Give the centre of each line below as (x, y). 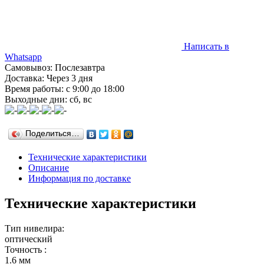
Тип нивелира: (34, 228)
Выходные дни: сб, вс (48, 99)
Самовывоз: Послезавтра (55, 67)
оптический (29, 239)
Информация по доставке (80, 178)
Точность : (26, 249)
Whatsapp (23, 57)
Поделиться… (52, 133)
